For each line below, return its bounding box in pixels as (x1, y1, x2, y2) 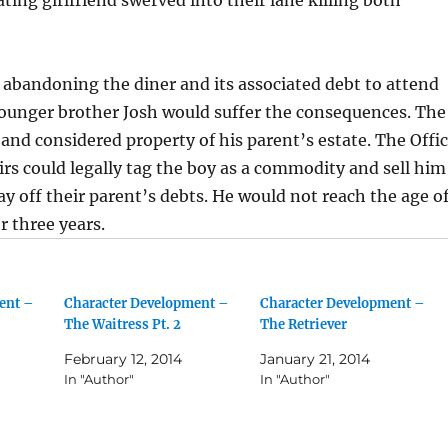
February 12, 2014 (64, 349, 183, 368)
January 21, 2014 (259, 349, 370, 368)
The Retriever (259, 315, 347, 333)
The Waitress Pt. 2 (64, 315, 182, 333)
